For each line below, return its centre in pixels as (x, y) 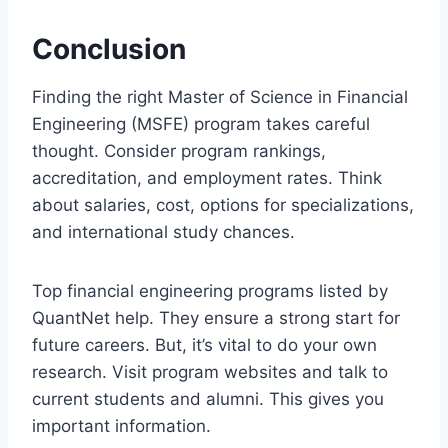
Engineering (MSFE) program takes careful (201, 123)
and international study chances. (163, 231)
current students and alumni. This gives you (208, 398)
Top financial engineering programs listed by (210, 290)
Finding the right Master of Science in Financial (220, 96)
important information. (121, 425)
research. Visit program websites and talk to (210, 371)
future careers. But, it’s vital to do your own (204, 344)
